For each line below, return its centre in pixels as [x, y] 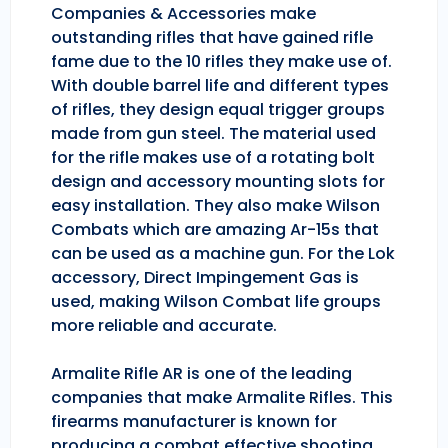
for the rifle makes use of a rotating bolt [213, 158]
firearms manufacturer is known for [194, 422]
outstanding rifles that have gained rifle [212, 38]
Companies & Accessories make [183, 14]
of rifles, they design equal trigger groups [218, 110]
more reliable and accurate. [164, 326]
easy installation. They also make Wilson [215, 206]
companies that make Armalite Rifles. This [222, 398]
